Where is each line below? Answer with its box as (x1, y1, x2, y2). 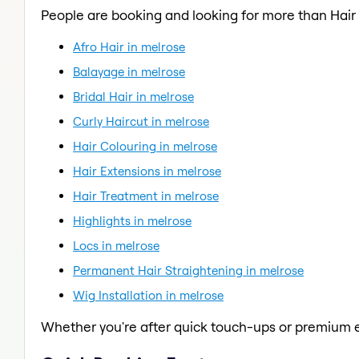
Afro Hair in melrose (73, 38, 185, 54)
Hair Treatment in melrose (73, 188, 219, 204)
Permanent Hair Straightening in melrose (73, 262, 304, 278)
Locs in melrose (73, 237, 159, 253)
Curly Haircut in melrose (73, 113, 209, 129)
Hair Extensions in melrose (73, 163, 221, 179)
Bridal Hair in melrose (73, 88, 194, 104)
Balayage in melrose (73, 63, 185, 79)
